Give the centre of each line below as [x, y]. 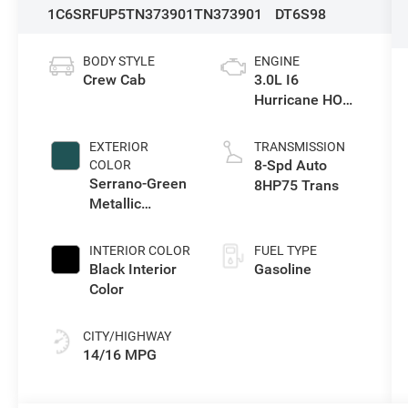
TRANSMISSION [299, 146]
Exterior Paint [134, 223]
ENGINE [276, 61]
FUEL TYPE [285, 250]
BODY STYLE [119, 61]
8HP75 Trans [296, 185]
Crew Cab [115, 79]
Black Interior [133, 269]
